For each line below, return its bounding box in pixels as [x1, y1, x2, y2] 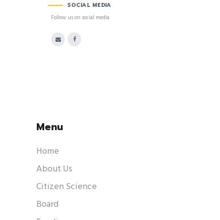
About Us [36, 162, 72, 176]
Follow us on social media [51, 13, 110, 22]
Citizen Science [36, 179, 97, 194]
